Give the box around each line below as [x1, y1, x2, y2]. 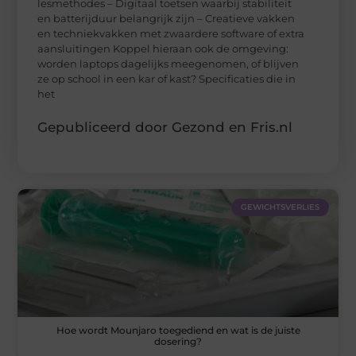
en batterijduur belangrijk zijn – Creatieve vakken [37, 11, 296, 25]
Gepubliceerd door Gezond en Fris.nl [37, 118, 293, 135]
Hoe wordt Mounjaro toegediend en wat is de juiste [56, 324, 300, 337]
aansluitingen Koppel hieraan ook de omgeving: [37, 41, 289, 55]
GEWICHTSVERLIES [240, 201, 319, 212]
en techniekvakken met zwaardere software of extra [37, 26, 305, 40]
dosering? [154, 335, 202, 348]
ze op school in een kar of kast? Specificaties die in [37, 72, 296, 85]
